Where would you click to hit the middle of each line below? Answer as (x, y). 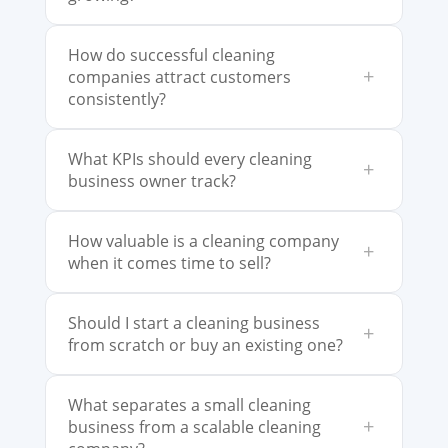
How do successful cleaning (171, 55)
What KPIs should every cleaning (189, 159)
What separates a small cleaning (189, 405)
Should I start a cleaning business (193, 323)
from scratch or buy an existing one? (205, 345)
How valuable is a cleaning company (203, 241)
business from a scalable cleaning (194, 427)
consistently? (116, 99)
